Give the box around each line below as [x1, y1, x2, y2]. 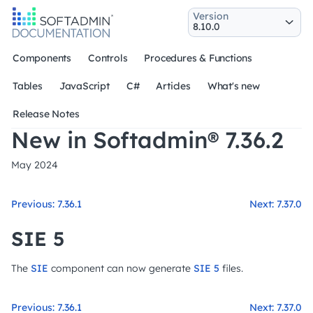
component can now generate [48, 262, 194, 275]
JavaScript [59, 80, 110, 92]
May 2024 [11, 159, 58, 171]
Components [13, 52, 71, 64]
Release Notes [13, 108, 80, 120]
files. [219, 262, 243, 275]
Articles [156, 80, 191, 92]
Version [193, 9, 228, 22]
